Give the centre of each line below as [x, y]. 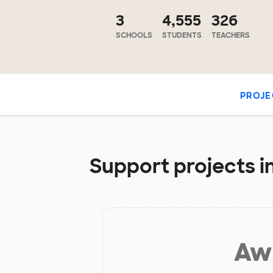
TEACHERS [231, 36]
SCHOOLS [134, 36]
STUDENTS [182, 36]
